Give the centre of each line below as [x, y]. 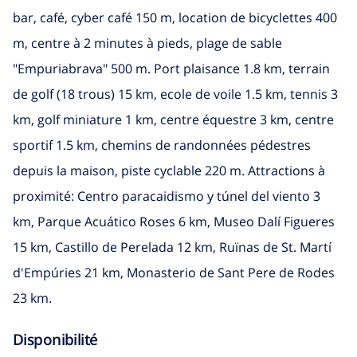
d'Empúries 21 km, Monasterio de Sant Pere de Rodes [174, 272]
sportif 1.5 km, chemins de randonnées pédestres [162, 145]
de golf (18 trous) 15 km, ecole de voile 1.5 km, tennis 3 [175, 94]
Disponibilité [55, 339]
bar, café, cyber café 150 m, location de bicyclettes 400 [175, 17]
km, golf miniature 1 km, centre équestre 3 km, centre [173, 119]
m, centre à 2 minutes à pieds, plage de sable [147, 43]
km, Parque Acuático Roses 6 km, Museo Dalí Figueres [174, 221]
